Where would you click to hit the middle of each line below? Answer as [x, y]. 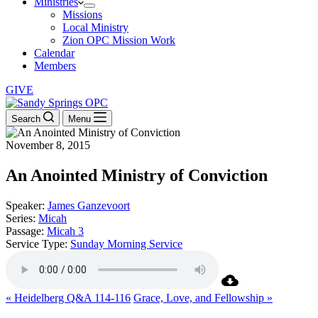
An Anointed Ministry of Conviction [137, 175]
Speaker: [25, 205]
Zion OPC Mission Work [119, 40]
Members [55, 66]
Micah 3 [65, 231]
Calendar [54, 53]
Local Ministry [95, 27]
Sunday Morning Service [126, 243]
